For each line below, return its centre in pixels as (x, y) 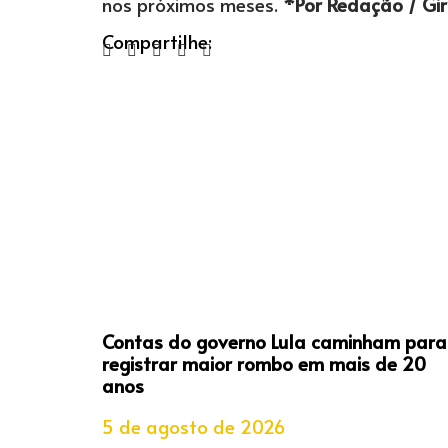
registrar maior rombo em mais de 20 (264, 363)
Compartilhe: (157, 41)
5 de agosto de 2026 (193, 426)
